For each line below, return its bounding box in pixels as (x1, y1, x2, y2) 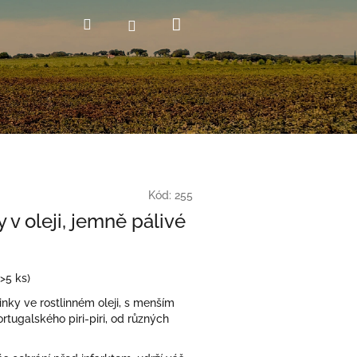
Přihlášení (135, 16, 202, 33)
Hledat (90, 15, 135, 32)
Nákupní (180, 14, 246, 33)
